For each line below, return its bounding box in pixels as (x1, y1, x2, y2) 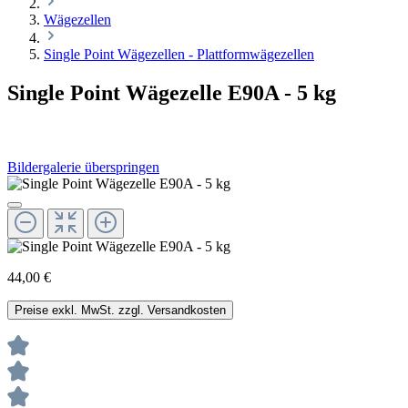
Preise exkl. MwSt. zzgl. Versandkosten (15, 303, 226, 318)
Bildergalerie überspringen (7, 159, 159, 176)
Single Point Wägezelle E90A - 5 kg (7, 80, 336, 105)
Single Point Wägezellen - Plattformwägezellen (44, 46, 314, 62)
